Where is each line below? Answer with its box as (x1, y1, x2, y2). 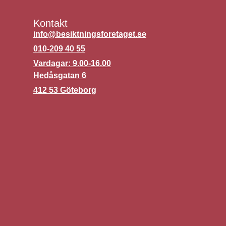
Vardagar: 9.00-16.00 (33, 59, 111, 68)
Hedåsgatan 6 (33, 71, 86, 80)
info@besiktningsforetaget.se (33, 30, 146, 38)
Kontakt (33, 18, 68, 29)
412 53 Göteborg (33, 86, 96, 94)
